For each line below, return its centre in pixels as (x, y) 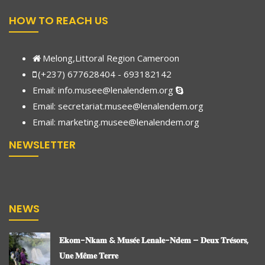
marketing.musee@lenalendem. (122, 122)
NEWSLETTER (42, 144)
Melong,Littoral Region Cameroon (111, 58)
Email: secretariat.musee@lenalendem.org (118, 106)
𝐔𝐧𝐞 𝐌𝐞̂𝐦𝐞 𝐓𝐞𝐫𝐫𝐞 (89, 255)
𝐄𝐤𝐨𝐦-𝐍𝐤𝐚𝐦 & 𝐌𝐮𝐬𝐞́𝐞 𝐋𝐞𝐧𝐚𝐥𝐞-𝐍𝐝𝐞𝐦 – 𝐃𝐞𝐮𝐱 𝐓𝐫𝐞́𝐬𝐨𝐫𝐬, (154, 240)
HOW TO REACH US (59, 21)
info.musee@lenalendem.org (116, 90)
